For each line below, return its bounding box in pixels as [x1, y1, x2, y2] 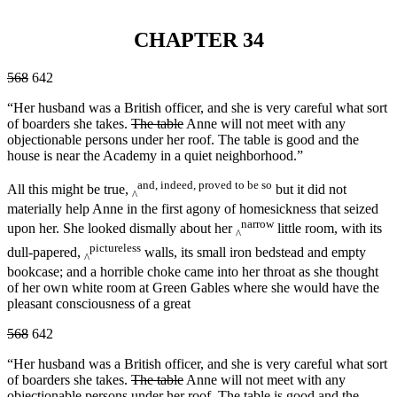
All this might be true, [7, 182, 132, 198]
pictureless [90, 240, 141, 254]
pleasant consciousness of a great [7, 296, 191, 312]
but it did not [272, 182, 346, 198]
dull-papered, [7, 245, 84, 261]
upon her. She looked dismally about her [7, 221, 236, 237]
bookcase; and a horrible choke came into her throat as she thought [7, 264, 378, 280]
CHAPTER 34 [133, 27, 264, 51]
